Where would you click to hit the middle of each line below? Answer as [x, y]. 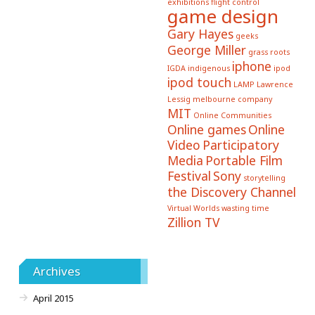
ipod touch [199, 82]
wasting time [245, 208]
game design [223, 16]
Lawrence [275, 84]
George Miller [206, 50]
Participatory [240, 144]
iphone [251, 66]
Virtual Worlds [193, 208]
